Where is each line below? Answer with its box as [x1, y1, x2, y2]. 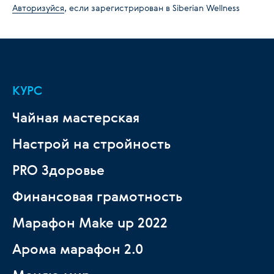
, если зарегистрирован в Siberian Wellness [64, 2, 240, 13]
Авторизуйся [12, 2, 64, 13]
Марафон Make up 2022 [12, 213, 168, 231]
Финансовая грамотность [12, 187, 182, 205]
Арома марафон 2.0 [12, 240, 143, 257]
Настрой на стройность [12, 135, 171, 152]
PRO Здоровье [12, 161, 105, 179]
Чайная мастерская [12, 108, 139, 126]
